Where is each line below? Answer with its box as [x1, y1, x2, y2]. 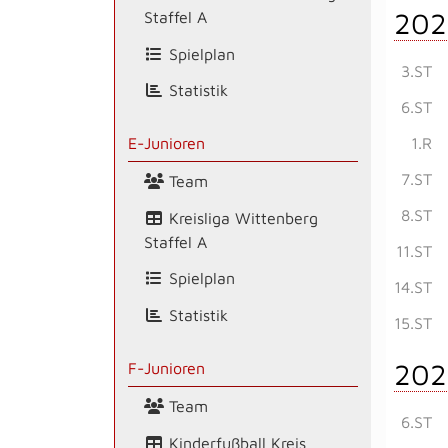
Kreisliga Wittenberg [163, 208, 318, 227]
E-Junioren [127, 134, 205, 153]
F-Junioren [127, 359, 205, 377]
